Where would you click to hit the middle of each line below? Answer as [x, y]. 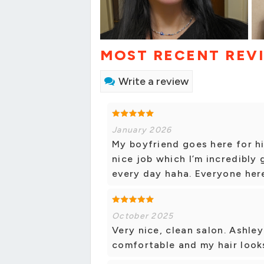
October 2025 [143, 216]
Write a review [154, 82]
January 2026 [142, 130]
